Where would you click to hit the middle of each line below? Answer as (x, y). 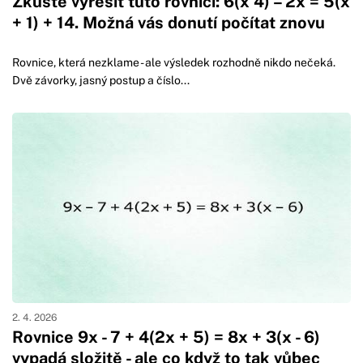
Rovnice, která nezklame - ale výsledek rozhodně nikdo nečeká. (174, 63)
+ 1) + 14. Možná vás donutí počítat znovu (169, 23)
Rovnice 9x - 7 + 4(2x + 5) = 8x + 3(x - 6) (166, 337)
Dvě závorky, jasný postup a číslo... (101, 81)
